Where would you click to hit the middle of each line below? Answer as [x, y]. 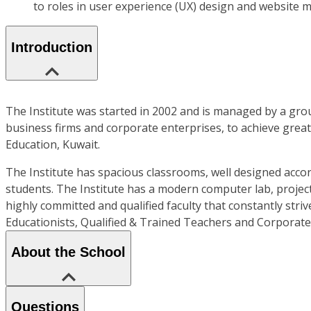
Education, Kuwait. [53, 145]
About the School [68, 252]
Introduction [52, 47]
